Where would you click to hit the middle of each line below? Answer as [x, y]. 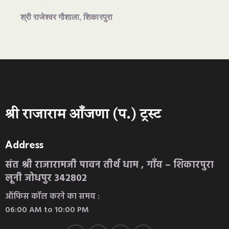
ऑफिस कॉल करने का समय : [52, 197]
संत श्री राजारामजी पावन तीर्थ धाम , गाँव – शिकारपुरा [109, 165]
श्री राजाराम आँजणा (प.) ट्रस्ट [83, 115]
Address [24, 145]
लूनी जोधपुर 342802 [46, 178]
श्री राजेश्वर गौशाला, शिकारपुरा [67, 18]
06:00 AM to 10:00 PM [47, 210]
